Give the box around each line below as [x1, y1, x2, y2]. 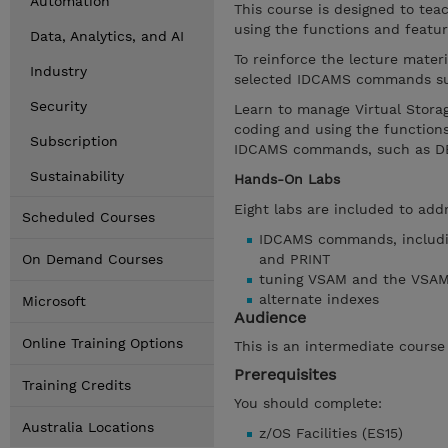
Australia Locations [22, 419, 154, 435]
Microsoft [22, 293, 86, 309]
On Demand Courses [22, 251, 163, 267]
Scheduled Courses [22, 209, 155, 225]
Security [30, 98, 87, 114]
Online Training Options [22, 335, 183, 351]
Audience [234, 308, 306, 327]
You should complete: [234, 395, 382, 411]
